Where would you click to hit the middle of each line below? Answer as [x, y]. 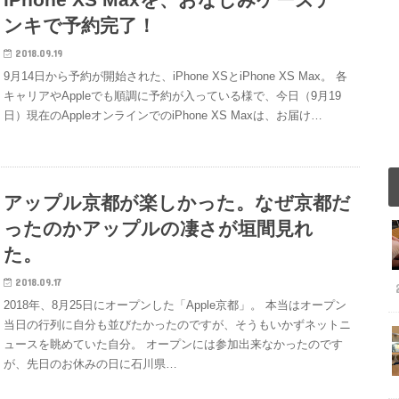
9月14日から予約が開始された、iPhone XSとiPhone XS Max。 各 [176, 77]
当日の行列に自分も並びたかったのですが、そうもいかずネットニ [178, 325]
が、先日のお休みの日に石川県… [91, 364]
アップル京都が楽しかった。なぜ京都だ [178, 203]
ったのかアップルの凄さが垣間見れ [159, 229]
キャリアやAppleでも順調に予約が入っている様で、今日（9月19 [173, 96]
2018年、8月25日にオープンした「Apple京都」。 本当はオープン [175, 305]
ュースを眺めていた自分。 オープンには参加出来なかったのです [174, 345]
